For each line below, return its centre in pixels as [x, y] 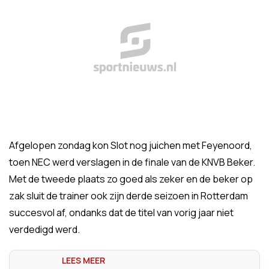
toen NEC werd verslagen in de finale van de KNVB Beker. [132, 162]
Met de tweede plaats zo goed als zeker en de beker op [131, 179]
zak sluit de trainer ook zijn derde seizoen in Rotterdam [128, 196]
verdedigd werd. [44, 229]
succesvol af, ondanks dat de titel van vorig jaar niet [121, 213]
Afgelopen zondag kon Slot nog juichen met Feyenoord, [131, 145]
